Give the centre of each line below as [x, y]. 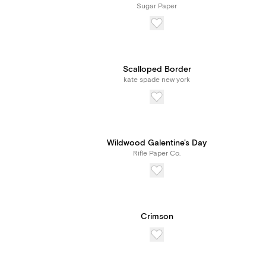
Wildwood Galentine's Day [157, 143]
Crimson [157, 217]
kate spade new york [157, 80]
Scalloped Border [157, 69]
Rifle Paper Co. [157, 153]
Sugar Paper [157, 6]
